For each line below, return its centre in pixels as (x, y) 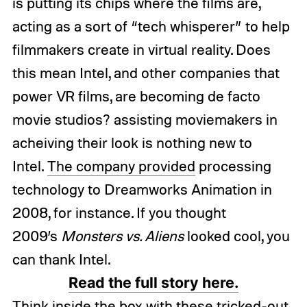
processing (233, 166)
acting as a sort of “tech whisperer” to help (151, 26)
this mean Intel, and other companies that (146, 73)
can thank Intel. (61, 259)
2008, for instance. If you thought (119, 213)
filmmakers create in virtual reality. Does (141, 50)
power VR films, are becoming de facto (136, 96)
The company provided (121, 166)
